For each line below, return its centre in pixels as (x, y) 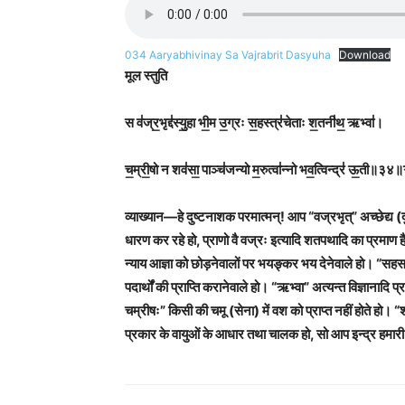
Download (365, 55)
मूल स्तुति (146, 75)
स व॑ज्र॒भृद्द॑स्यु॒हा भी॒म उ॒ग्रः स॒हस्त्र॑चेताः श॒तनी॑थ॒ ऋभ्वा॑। (254, 122)
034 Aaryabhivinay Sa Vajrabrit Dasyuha (228, 55)
